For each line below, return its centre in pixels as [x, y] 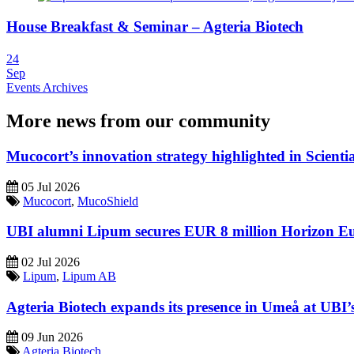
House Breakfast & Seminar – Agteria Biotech [155, 26]
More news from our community [138, 121]
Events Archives [47, 88]
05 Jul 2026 [49, 186]
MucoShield [108, 201]
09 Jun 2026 [51, 337]
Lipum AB [89, 277]
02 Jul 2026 [49, 262]
